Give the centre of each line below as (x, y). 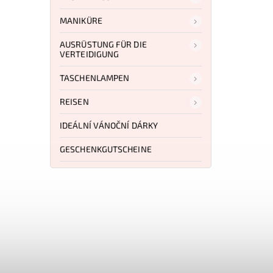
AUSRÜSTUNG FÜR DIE (103, 44)
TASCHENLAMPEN (95, 77)
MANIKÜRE (81, 20)
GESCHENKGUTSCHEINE (106, 149)
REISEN (74, 101)
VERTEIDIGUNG (90, 54)
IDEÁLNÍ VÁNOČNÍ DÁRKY (109, 125)
